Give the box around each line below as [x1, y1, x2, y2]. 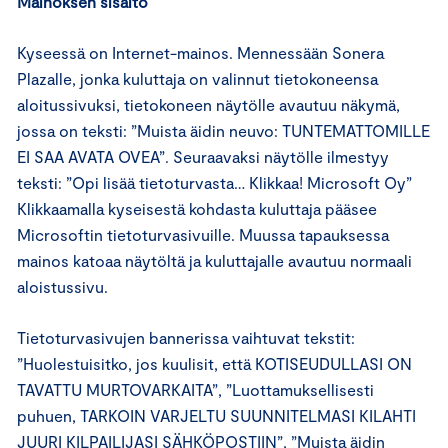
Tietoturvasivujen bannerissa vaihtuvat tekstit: [17, 328, 355, 347]
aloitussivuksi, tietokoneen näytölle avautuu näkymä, [17, 95, 400, 114]
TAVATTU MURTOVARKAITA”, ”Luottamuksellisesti [17, 380, 374, 399]
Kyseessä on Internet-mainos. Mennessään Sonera [17, 43, 384, 62]
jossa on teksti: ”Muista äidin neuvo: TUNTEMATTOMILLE [17, 121, 430, 140]
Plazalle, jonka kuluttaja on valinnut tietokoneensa [17, 69, 378, 88]
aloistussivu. [17, 277, 108, 296]
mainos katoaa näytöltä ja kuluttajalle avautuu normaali [17, 251, 412, 270]
